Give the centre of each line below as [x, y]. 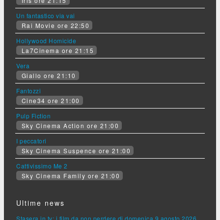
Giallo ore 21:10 [48, 75]
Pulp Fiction [33, 115]
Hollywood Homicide [46, 40]
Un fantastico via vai [46, 15]
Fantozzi [28, 90]
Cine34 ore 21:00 [50, 100]
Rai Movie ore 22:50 [54, 25]
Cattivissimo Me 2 [42, 165]
